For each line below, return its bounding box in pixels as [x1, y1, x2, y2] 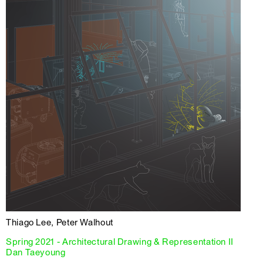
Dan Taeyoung [6, 247, 66, 258]
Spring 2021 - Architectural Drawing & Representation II [6, 236, 234, 247]
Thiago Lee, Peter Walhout [6, 217, 113, 228]
